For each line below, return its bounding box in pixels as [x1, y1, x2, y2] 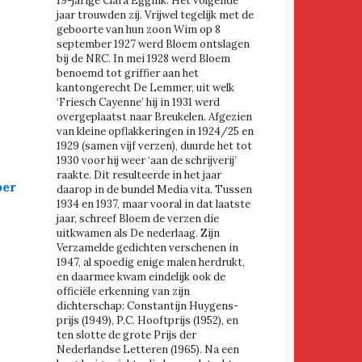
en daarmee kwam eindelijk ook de [57, 270, 225, 284]
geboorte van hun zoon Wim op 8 [57, 23, 221, 37]
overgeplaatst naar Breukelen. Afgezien [57, 110, 252, 124]
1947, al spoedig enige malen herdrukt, [57, 255, 245, 270]
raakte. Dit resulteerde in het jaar [57, 168, 221, 183]
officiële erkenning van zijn [57, 284, 190, 299]
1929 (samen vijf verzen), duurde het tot [57, 139, 252, 154]
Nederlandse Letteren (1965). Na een [57, 343, 239, 357]
